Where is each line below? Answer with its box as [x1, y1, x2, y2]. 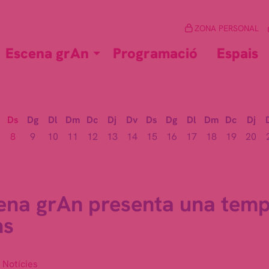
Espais [217, 44, 258, 63]
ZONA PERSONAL [192, 23, 259, 34]
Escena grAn [5, 44, 89, 63]
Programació [113, 44, 198, 63]
